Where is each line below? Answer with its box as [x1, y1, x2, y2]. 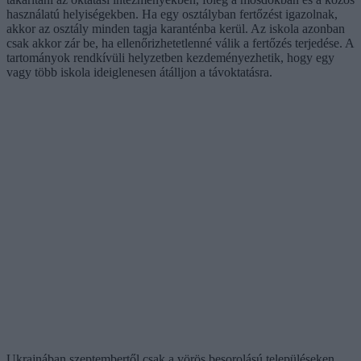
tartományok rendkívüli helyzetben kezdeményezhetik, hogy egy [6, 50, 334, 64]
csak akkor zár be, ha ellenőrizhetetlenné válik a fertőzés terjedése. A [6, 35, 354, 50]
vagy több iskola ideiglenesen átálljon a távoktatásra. [6, 64, 272, 79]
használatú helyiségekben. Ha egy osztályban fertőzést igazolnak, [6, 6, 338, 21]
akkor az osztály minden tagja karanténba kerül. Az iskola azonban [6, 21, 345, 35]
